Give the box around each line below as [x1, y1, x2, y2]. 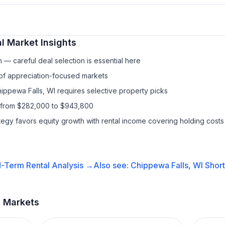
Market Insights [5, 37, 76, 48]
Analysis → [49, 160, 93, 170]
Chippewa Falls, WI [130, 160, 203, 170]
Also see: [93, 160, 131, 170]
